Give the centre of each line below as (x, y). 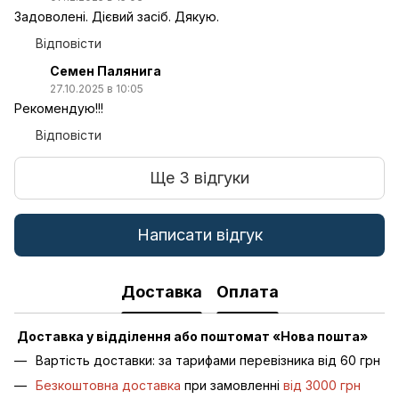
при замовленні (232, 386)
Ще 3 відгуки (199, 178)
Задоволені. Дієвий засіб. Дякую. (117, 16)
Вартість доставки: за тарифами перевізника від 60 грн (208, 360)
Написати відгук (199, 235)
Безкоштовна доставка (108, 386)
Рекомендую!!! (59, 108)
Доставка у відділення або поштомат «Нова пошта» (191, 336)
